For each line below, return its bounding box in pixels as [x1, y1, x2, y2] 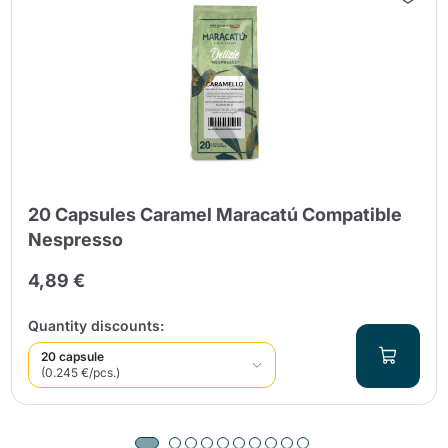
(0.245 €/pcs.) [41, 364, 121, 380]
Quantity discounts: [28, 316, 165, 334]
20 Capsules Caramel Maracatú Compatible [28, 203, 403, 225]
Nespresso [28, 228, 124, 250]
